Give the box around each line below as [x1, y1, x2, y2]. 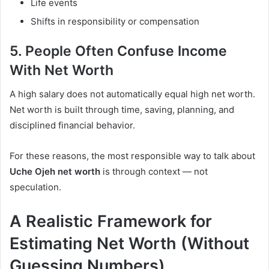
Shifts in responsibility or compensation [31, 15, 199, 27]
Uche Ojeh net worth [10, 166, 100, 178]
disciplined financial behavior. [10, 119, 135, 131]
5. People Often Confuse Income [10, 42, 227, 59]
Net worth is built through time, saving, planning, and [10, 104, 234, 116]
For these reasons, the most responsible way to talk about [10, 150, 255, 162]
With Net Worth [10, 61, 113, 79]
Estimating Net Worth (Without [10, 234, 249, 254]
